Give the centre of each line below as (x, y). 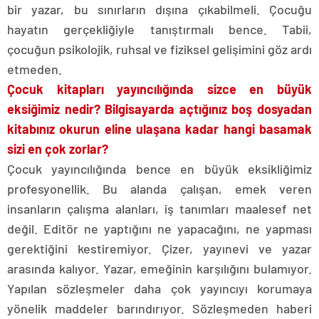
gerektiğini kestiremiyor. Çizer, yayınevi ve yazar (159, 249)
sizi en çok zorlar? (58, 149)
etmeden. (35, 69)
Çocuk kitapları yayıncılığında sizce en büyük (159, 89)
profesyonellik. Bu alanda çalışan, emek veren (159, 189)
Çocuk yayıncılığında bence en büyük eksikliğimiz (159, 169)
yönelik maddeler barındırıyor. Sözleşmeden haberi (159, 308)
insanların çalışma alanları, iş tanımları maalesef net (159, 209)
